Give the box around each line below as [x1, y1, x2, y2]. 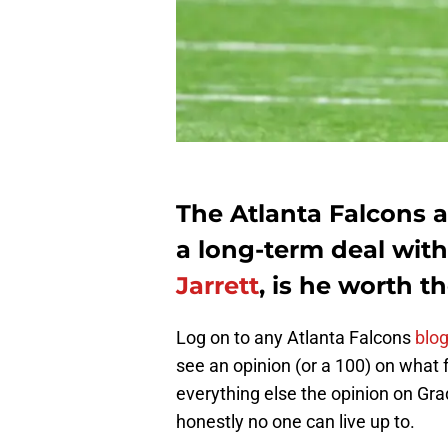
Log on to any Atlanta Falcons [176, 327, 415, 349]
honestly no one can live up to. [176, 411, 415, 433]
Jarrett [176, 271, 259, 301]
